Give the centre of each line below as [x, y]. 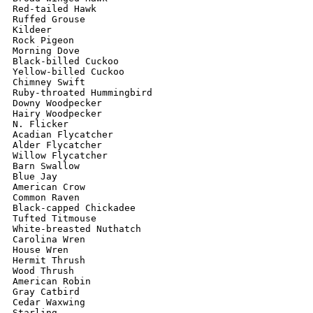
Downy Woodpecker [57, 103]
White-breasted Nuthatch [77, 229]
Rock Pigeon [43, 40]
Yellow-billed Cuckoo [68, 72]
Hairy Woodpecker [57, 114]
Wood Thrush [43, 271]
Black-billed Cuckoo [66, 61]
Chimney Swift [49, 82]
